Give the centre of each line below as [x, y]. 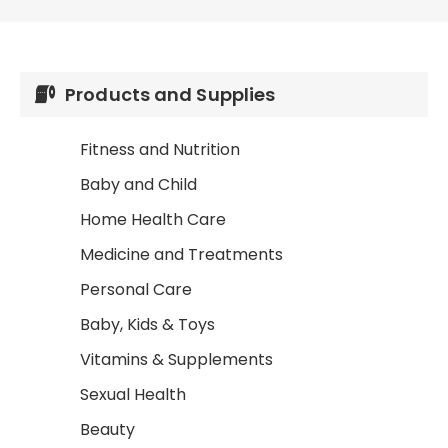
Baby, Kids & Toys [147, 324]
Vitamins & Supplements [176, 359]
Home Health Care [153, 219]
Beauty [107, 429]
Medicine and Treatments [181, 254]
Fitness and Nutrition [160, 149]
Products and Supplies [170, 94]
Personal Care [136, 289]
